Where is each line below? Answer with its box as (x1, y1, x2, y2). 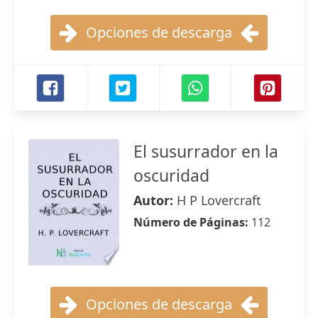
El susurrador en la (133, 140, 278, 163)
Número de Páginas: (133, 214, 251, 230)
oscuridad (133, 164, 209, 187)
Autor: (133, 192, 177, 209)
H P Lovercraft (177, 192, 261, 209)
